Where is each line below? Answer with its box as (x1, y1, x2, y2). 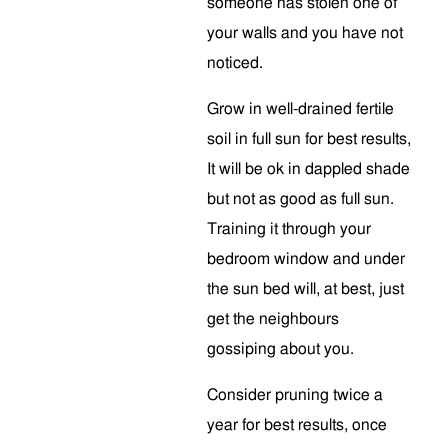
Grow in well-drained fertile (207, 101, 394, 117)
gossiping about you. (207, 341, 354, 357)
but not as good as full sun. (207, 191, 394, 207)
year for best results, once (207, 417, 387, 433)
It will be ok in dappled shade (207, 161, 410, 177)
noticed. (207, 55, 263, 71)
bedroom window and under (207, 251, 405, 267)
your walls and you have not (207, 25, 403, 41)
